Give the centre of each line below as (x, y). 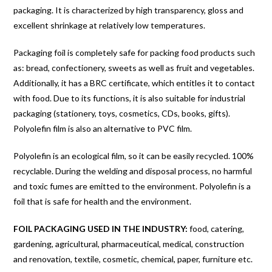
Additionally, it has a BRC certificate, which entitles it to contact (134, 83)
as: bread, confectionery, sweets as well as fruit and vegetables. (134, 67)
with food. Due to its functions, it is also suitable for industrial (130, 98)
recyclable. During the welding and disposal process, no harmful (133, 171)
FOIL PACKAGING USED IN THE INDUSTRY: (102, 228)
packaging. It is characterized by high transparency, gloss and (129, 10)
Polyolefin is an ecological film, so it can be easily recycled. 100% (134, 155)
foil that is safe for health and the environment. (103, 201)
